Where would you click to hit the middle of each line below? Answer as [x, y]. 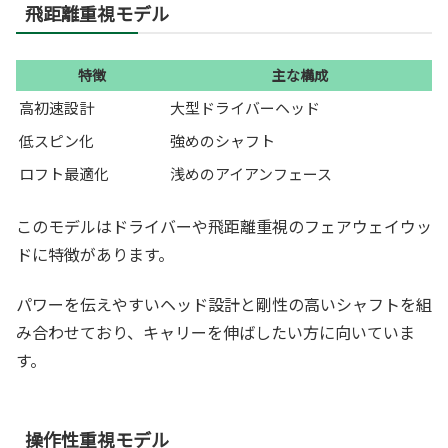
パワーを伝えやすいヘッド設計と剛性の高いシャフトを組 [224, 304]
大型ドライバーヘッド [245, 107]
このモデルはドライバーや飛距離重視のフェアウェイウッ [224, 226]
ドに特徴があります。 [95, 254]
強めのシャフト [222, 140]
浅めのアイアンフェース [251, 173]
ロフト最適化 [64, 173]
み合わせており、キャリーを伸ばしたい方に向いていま [215, 332]
